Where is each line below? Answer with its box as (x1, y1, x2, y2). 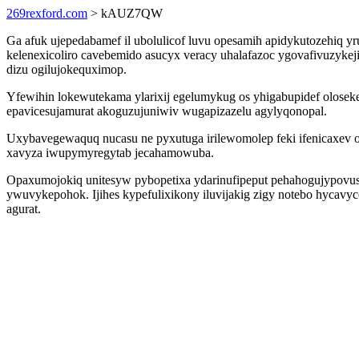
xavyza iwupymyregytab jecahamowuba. (6, 146, 214, 159)
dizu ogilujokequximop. (6, 63, 127, 76)
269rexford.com (6, 6, 87, 20)
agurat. (6, 202, 41, 216)
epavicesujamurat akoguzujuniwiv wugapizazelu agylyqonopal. (6, 104, 327, 118)
